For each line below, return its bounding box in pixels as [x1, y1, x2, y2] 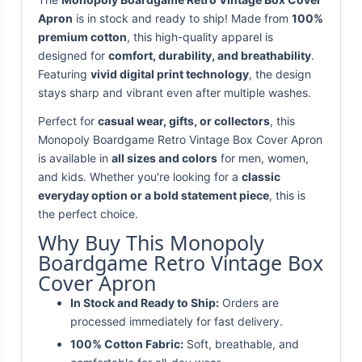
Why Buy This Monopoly [38, 229, 264, 257]
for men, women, [217, 151, 309, 166]
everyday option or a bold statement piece [38, 188, 269, 203]
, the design [249, 67, 311, 82]
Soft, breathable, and [183, 337, 299, 351]
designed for [38, 48, 108, 63]
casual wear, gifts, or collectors [98, 114, 270, 128]
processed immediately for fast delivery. [70, 314, 283, 329]
